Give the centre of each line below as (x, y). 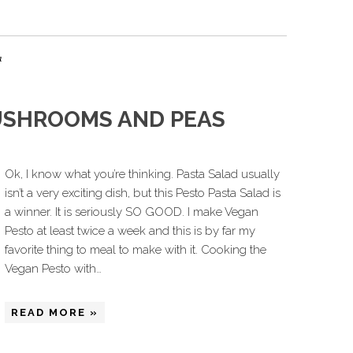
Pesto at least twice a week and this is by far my (130, 231)
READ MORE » (55, 312)
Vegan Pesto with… (53, 269)
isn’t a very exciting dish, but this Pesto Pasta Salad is (143, 193)
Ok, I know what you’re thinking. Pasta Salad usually (142, 174)
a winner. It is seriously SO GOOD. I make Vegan (132, 212)
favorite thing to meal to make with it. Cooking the (136, 250)
